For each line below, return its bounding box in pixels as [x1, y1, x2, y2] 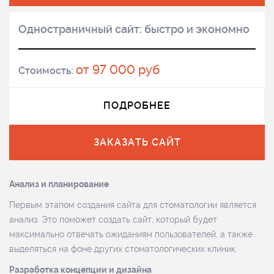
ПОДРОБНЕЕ [103, 100, 171, 111]
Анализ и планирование [9, 179, 109, 189]
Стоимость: [18, 65, 76, 76]
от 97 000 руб [76, 62, 160, 77]
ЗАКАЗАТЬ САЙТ [93, 136, 181, 148]
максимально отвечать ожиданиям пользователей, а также [9, 229, 253, 239]
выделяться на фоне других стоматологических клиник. [9, 244, 237, 254]
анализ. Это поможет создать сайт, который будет [9, 215, 217, 224]
